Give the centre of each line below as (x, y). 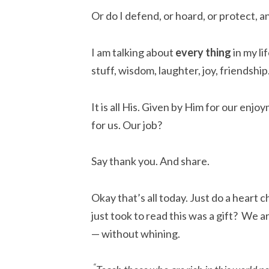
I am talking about (133, 52)
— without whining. (136, 233)
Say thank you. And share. (150, 161)
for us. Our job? (127, 125)
